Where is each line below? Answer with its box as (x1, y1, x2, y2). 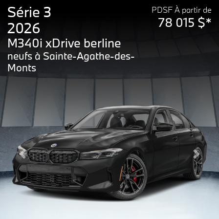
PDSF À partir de (152, 4, 212, 15)
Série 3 (7, 2, 51, 21)
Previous (22, 153, 53, 164)
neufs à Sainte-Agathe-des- (7, 48, 135, 63)
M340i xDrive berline (7, 34, 121, 51)
